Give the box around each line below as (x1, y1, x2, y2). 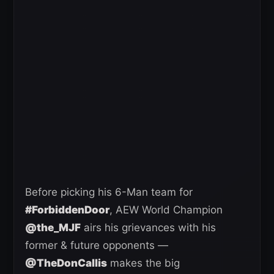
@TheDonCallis (25, 257, 107, 269)
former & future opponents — (25, 239, 168, 251)
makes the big (107, 257, 180, 269)
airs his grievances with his (81, 221, 216, 234)
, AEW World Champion (109, 204, 223, 216)
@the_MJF (25, 221, 81, 234)
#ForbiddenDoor (25, 204, 109, 216)
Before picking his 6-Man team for (25, 186, 193, 198)
